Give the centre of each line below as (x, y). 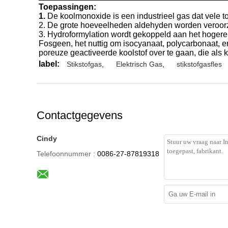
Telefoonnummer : (66, 153)
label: (49, 64)
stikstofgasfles (199, 64)
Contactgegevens (80, 115)
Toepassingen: (67, 7)
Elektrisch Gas (139, 64)
